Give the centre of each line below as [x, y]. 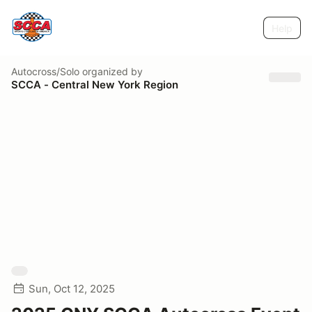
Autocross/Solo [45, 71]
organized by [111, 71]
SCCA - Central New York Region [95, 84]
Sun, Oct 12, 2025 [72, 289]
